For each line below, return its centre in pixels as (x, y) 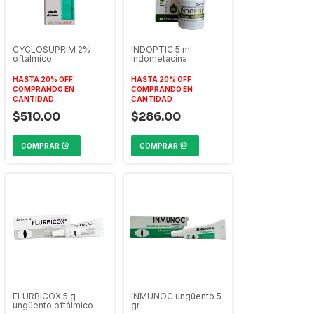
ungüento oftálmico (53, 305)
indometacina (159, 59)
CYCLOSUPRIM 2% (52, 49)
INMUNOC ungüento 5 (176, 296)
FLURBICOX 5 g (44, 296)
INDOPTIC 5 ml (162, 49)
